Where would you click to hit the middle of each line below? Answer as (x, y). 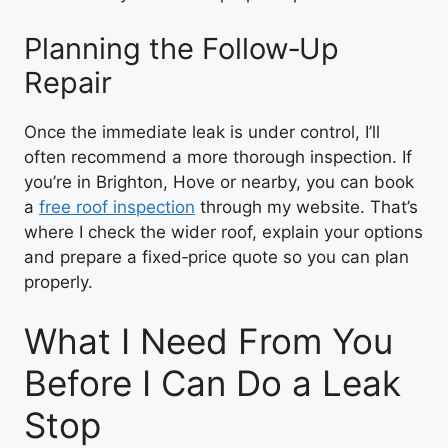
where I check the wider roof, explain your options (223, 231)
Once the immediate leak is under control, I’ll (202, 131)
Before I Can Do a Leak (212, 383)
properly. (58, 281)
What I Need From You (208, 341)
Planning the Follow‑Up (181, 48)
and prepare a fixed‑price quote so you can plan (216, 256)
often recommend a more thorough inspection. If (218, 156)
